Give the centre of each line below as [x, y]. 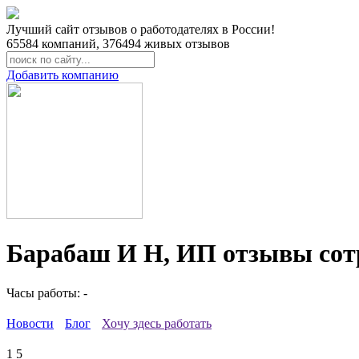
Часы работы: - [47, 292]
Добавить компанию [63, 75]
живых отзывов [186, 44]
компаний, [71, 44]
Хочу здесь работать [157, 323]
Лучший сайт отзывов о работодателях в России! [141, 29]
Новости [30, 323]
